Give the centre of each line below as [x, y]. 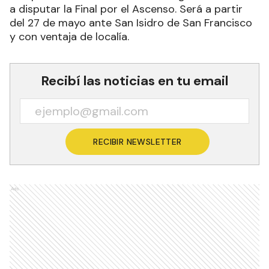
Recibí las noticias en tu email [134, 81]
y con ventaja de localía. [69, 37]
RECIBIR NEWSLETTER [138, 142]
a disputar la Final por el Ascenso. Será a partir [126, 9]
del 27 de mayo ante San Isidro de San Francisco [131, 23]
